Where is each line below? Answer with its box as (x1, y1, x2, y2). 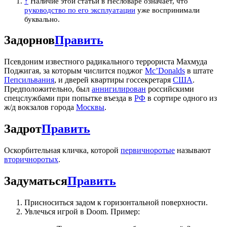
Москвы (76, 103, 104, 112)
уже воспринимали (135, 5, 200, 14)
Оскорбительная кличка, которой (4, 146, 121, 155)
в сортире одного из (145, 94, 217, 103)
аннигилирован (92, 85, 146, 94)
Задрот (4, 122, 42, 136)
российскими (146, 85, 194, 94)
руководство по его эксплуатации (24, 5, 135, 14)
